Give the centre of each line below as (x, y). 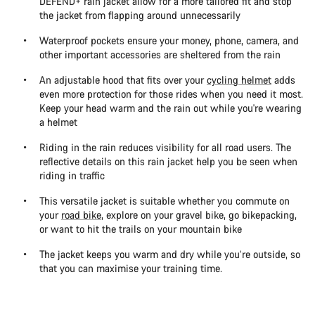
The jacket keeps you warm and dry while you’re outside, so (170, 255)
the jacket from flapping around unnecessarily (140, 15)
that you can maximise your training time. (131, 269)
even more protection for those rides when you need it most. (171, 94)
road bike (81, 215)
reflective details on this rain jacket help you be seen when (168, 162)
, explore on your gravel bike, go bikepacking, (199, 215)
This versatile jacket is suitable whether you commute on (165, 201)
